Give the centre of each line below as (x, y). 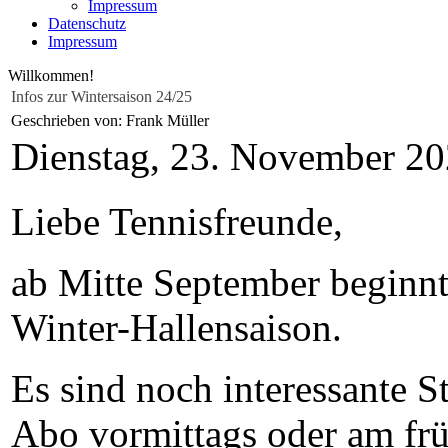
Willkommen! (51, 75)
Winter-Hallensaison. (176, 327)
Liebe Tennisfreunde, (177, 221)
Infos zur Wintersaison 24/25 (101, 96)
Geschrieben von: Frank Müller (112, 120)
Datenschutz (87, 24)
